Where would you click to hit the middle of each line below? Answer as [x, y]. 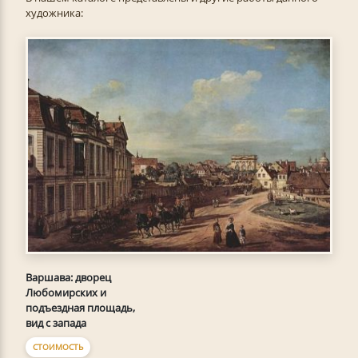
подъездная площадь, [80, 308]
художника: [54, 13]
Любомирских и [66, 293]
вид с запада [56, 323]
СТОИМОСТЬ [58, 347]
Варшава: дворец [68, 278]
